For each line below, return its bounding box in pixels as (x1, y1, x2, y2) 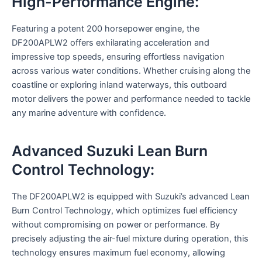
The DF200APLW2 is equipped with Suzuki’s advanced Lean (12, 191, 250, 202)
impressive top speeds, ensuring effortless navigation (12, 51, 225, 62)
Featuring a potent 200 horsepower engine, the (12, 23, 199, 34)
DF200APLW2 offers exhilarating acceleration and (12, 37, 209, 48)
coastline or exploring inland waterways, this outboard (12, 79, 227, 90)
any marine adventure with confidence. (12, 107, 166, 118)
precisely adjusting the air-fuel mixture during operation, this (12, 233, 249, 244)
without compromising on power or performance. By (12, 219, 220, 230)
